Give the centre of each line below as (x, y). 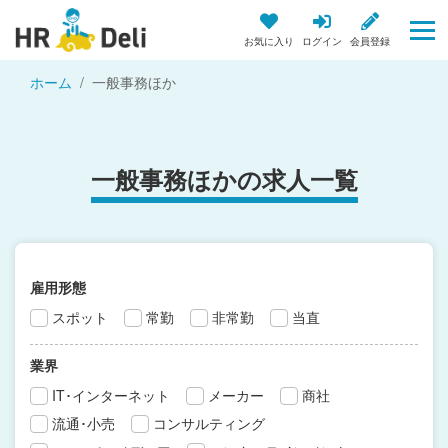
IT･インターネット (111, 395)
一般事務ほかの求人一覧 (224, 179)
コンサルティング (209, 423)
